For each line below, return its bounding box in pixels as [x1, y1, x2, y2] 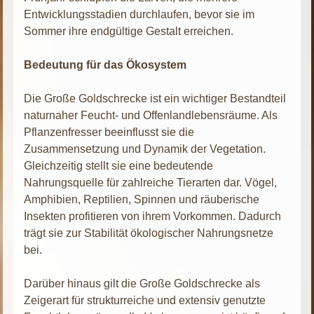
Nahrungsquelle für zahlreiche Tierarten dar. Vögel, [24, 176, 278, 189]
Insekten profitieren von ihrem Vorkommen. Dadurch [24, 210, 282, 222]
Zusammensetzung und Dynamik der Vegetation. [24, 142, 266, 155]
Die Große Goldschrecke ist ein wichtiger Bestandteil [24, 92, 287, 104]
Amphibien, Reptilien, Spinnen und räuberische [24, 193, 260, 205]
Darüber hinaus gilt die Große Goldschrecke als [24, 277, 261, 289]
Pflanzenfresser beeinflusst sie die [24, 125, 195, 138]
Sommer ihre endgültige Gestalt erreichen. [24, 25, 234, 37]
